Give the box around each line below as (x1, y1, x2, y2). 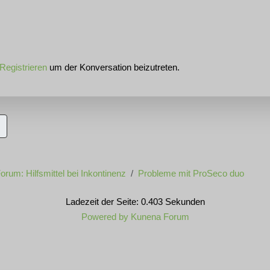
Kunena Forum (130, 212, 189, 222)
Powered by (81, 212, 128, 222)
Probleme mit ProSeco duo (138, 168, 244, 179)
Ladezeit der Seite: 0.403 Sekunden (65, 196, 205, 207)
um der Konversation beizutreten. (47, 62, 180, 73)
